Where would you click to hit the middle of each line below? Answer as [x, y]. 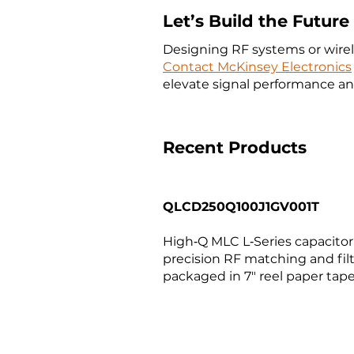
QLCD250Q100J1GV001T [241, 207]
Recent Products [235, 147]
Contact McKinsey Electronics [257, 67]
